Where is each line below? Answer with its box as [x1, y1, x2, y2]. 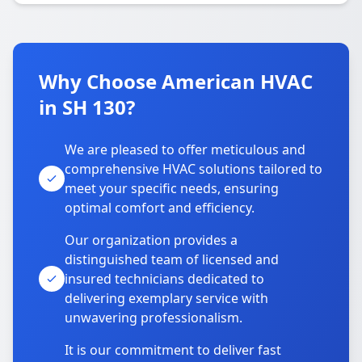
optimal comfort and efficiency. [65, 199, 255, 217]
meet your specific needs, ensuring [65, 179, 279, 197]
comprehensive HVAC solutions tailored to [65, 160, 322, 178]
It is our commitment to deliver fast [65, 341, 281, 359]
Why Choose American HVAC [39, 68, 313, 95]
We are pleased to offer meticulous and [65, 141, 305, 158]
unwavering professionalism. [65, 309, 242, 326]
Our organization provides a [65, 231, 238, 249]
